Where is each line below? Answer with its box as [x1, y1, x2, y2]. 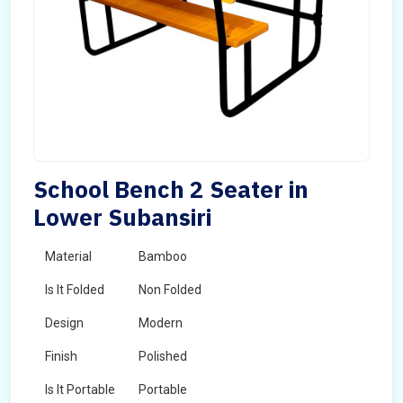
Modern [139, 316, 183, 330]
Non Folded [139, 282, 201, 297]
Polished [139, 349, 187, 363]
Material [45, 249, 92, 264]
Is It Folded [45, 282, 104, 297]
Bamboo [139, 249, 187, 264]
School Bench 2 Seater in [33, 174, 309, 204]
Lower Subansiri [33, 201, 211, 232]
